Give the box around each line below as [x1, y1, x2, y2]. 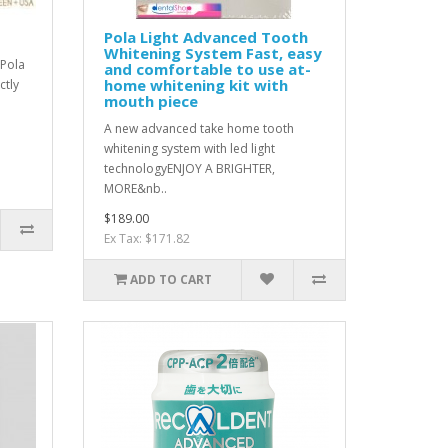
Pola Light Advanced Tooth [104, 27, 309, 47]
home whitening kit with [104, 75, 289, 95]
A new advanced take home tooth [104, 120, 295, 137]
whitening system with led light [104, 140, 276, 157]
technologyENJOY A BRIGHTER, [104, 160, 276, 177]
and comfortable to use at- [104, 59, 312, 79]
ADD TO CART [129, 271, 212, 288]
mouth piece [104, 91, 199, 111]
